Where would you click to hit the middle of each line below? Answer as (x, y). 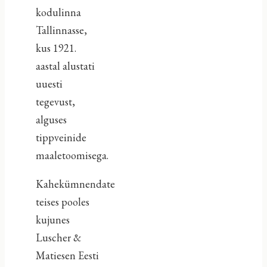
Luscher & (58, 237)
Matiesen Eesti (67, 255)
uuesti (49, 83)
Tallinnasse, (61, 30)
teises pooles (62, 201)
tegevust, (55, 101)
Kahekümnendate (75, 184)
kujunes (52, 219)
